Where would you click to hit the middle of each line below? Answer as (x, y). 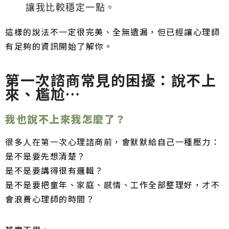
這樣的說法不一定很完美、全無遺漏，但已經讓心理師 (112, 31)
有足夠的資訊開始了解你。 (59, 46)
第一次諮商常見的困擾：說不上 (111, 79)
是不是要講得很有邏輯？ (54, 170)
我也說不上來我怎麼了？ (66, 119)
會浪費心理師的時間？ (50, 199)
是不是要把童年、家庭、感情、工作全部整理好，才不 (112, 185)
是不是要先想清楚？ (45, 156)
